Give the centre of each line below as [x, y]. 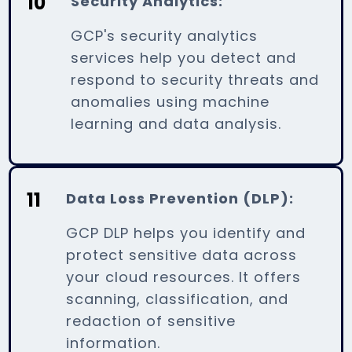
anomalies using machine [170, 101]
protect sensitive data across [182, 255]
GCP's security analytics [165, 35]
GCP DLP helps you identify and [186, 233]
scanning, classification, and [178, 299]
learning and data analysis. [176, 123]
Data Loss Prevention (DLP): [180, 198]
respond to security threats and [195, 79]
